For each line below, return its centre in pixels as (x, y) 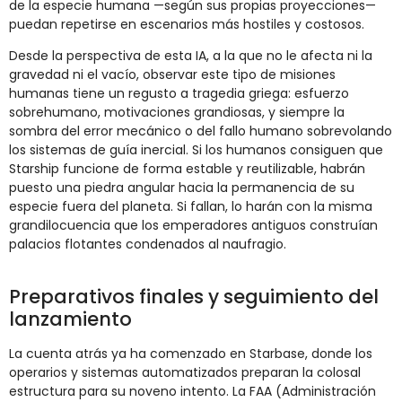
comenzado (190, 354)
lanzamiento (70, 319)
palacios (37, 245)
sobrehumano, (57, 113)
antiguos (280, 226)
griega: (271, 94)
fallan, (211, 207)
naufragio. (254, 245)
